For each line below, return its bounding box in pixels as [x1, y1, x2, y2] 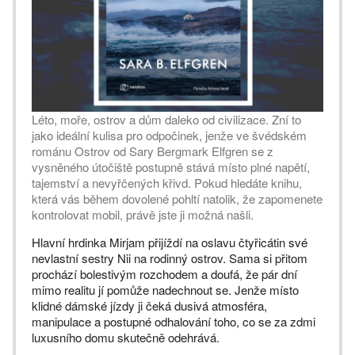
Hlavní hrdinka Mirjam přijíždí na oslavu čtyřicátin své [32, 234, 307, 250]
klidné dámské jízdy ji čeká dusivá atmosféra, [32, 297, 267, 314]
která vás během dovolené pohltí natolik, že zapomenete [32, 190, 323, 207]
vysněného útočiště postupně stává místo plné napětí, [32, 158, 310, 175]
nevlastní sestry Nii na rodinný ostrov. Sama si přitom [32, 250, 307, 266]
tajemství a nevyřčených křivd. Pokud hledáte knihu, [32, 174, 302, 191]
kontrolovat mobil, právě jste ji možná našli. [32, 206, 254, 223]
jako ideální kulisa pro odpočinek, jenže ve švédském [32, 127, 307, 143]
